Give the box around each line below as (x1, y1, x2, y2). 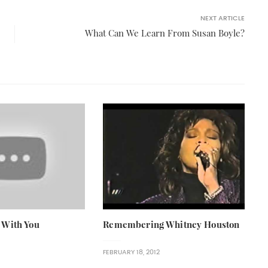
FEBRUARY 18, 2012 (103, 249, 160, 256)
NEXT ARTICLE (200, 14, 245, 22)
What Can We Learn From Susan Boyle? (85, 28, 245, 38)
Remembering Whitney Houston (103, 220, 240, 230)
